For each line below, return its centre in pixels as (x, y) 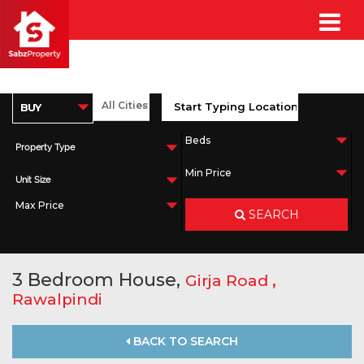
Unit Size (33, 180)
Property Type (45, 147)
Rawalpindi (57, 299)
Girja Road (229, 281)
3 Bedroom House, (99, 280)
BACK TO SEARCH (184, 341)
